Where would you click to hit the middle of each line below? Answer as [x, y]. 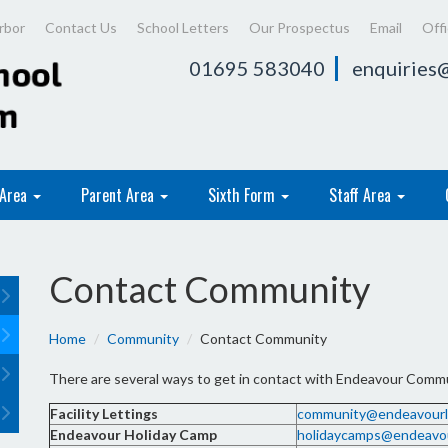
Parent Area [119, 195]
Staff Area [362, 195]
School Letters [183, 27]
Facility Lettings [104, 413]
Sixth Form [243, 195]
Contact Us [81, 27]
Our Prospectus [299, 27]
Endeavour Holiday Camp [133, 434]
